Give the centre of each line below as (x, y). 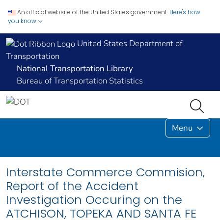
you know (23, 21)
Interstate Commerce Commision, (105, 172)
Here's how (185, 12)
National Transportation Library (75, 69)
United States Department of (129, 43)
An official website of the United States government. (93, 12)
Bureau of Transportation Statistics (80, 81)
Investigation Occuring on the (94, 200)
